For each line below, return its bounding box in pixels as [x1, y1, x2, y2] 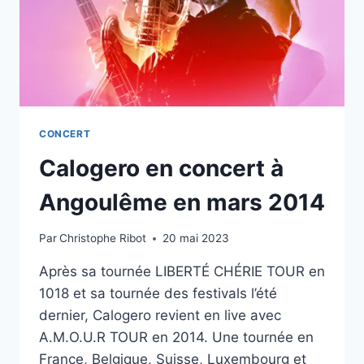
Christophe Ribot [59, 232, 147, 245]
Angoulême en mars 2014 [39, 188, 325, 216]
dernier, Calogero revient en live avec [39, 307, 281, 324]
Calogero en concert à [39, 154, 284, 182]
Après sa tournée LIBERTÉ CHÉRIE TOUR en [39, 263, 325, 280]
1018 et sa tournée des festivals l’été [39, 285, 277, 302]
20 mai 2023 [162, 232, 230, 245]
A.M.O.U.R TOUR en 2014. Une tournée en [39, 329, 314, 346]
